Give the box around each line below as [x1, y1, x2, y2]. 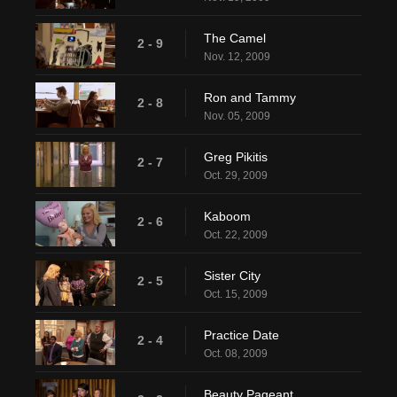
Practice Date [204, 328, 279, 343]
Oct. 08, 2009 [204, 347, 268, 361]
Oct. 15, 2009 [204, 288, 268, 301]
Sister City [204, 269, 261, 284]
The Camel [204, 31, 266, 46]
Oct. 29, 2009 [204, 169, 268, 183]
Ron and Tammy [204, 90, 296, 105]
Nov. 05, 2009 [204, 110, 270, 123]
